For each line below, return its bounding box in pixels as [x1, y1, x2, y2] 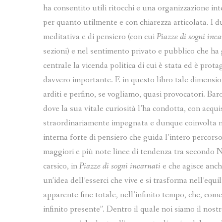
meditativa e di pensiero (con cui [43, 31, 157, 43]
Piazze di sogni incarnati [79, 161, 163, 172]
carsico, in [43, 161, 79, 172]
